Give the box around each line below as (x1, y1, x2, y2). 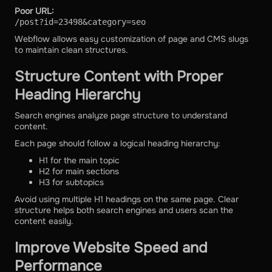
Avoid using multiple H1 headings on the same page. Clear (15, 194, 239, 205)
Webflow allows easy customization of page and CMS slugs (15, 33, 248, 45)
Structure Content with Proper (15, 67, 223, 86)
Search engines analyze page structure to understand (15, 110, 227, 121)
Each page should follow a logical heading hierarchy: (15, 138, 220, 149)
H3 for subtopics (39, 177, 104, 188)
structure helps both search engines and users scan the (15, 205, 233, 216)
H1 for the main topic (39, 155, 120, 166)
